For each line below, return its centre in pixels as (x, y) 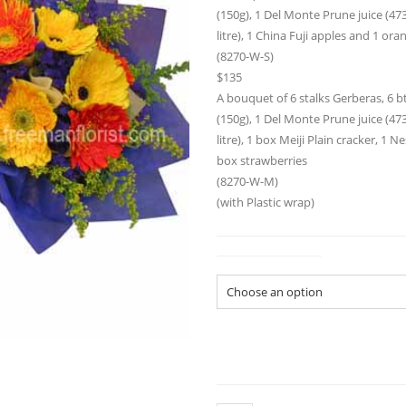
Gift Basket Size (269, 263)
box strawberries (262, 160)
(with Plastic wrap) (266, 202)
